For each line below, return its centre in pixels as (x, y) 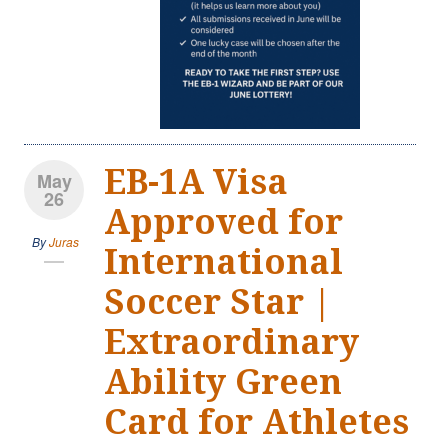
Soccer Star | (217, 301)
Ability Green (223, 381)
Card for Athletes (256, 421)
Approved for (223, 221)
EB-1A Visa (196, 181)
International (223, 261)
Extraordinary (231, 341)
